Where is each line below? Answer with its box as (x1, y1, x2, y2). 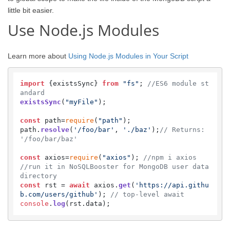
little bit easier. (8, 6, 54, 14)
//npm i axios (143, 154, 197, 161)
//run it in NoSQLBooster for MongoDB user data (20, 163, 209, 170)
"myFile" (65, 98, 98, 106)
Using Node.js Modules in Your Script (68, 51, 188, 60)
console (20, 200, 49, 207)
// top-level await (110, 190, 184, 198)
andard (20, 89, 45, 97)
